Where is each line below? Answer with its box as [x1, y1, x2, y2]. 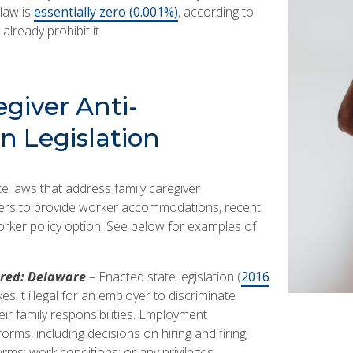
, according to [177, 3, 254, 21]
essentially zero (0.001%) [33, 3, 178, 21]
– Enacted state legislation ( [85, 268, 241, 286]
